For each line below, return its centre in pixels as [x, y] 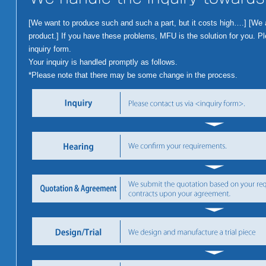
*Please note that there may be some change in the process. [133, 75]
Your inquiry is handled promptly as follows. [103, 62]
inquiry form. [50, 49]
